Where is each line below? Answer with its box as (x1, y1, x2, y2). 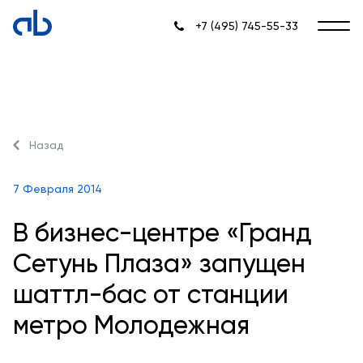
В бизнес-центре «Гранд (13, 217, 312, 248)
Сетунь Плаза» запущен (13, 248, 305, 279)
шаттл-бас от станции (13, 279, 288, 310)
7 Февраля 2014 (13, 182, 102, 195)
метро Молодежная (13, 310, 250, 340)
